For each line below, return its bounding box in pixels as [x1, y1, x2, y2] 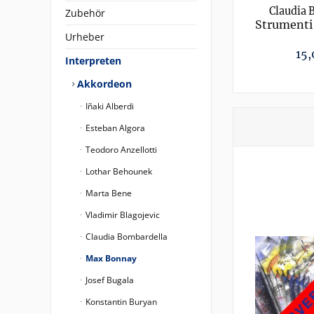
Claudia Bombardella [83, 231, 168, 243]
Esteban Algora [83, 122, 145, 134]
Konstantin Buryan [83, 296, 157, 308]
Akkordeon [74, 77, 132, 90]
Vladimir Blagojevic [83, 209, 160, 221]
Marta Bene [83, 187, 132, 199]
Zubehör [65, 6, 105, 20]
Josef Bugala [83, 274, 134, 286]
